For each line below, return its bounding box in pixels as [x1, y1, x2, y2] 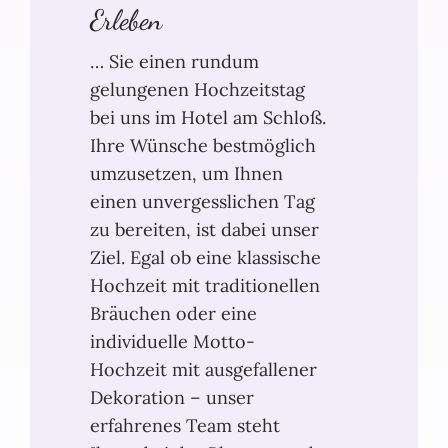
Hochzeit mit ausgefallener [90, 357, 317, 381]
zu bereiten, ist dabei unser [90, 217, 319, 241]
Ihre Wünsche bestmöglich [90, 133, 316, 157]
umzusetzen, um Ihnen [90, 161, 283, 185]
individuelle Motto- [90, 329, 255, 353]
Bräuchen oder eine [90, 301, 257, 325]
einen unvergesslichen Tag [90, 189, 315, 213]
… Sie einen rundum [90, 49, 259, 73]
